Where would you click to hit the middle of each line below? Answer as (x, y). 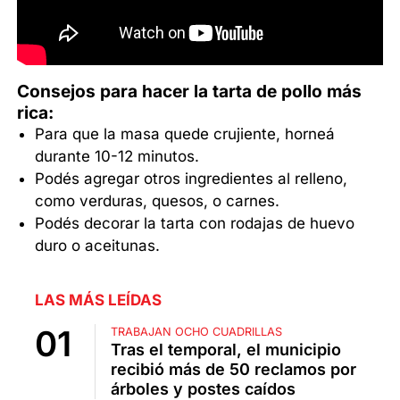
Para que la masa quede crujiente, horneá (185, 134)
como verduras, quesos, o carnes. (158, 201)
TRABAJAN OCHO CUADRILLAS (196, 332)
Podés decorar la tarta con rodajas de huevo (195, 224)
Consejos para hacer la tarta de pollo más (190, 92)
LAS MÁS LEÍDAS (98, 300)
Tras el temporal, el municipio (226, 350)
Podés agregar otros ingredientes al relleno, (192, 179)
